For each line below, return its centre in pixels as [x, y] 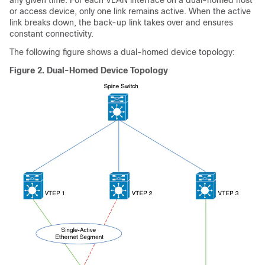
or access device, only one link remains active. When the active [130, 11]
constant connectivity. [51, 33]
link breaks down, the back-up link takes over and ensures [121, 22]
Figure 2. [28, 70]
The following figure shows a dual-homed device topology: [122, 52]
